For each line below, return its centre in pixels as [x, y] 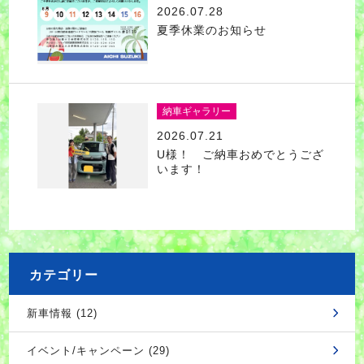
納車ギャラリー [196, 111]
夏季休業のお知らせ [211, 30]
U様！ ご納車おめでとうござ [240, 154]
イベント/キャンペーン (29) [98, 350]
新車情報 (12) [62, 313]
